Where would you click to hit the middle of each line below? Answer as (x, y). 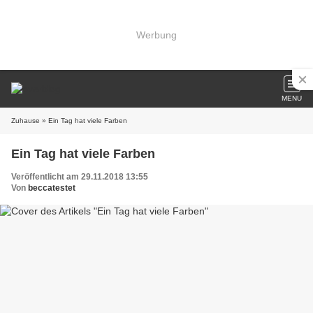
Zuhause (26, 121)
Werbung (156, 35)
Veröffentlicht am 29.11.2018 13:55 (80, 177)
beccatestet (52, 188)
